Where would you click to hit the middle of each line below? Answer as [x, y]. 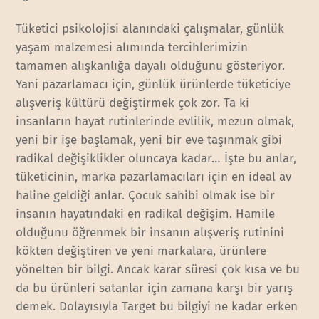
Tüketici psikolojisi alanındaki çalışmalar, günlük [150, 28]
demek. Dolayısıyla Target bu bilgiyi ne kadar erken [157, 306]
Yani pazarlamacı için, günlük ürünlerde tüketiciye [153, 84]
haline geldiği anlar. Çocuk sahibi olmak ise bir [146, 195]
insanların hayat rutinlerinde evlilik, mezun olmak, [155, 121]
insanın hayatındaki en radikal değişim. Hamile [146, 214]
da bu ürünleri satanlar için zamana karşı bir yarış [155, 288]
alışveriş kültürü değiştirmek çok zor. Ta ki [133, 103]
